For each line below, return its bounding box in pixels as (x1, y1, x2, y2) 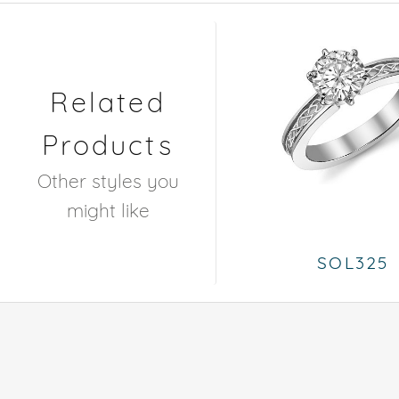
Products (42, 126, 174, 162)
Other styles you (37, 168, 179, 192)
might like (66, 198, 150, 222)
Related (50, 84, 166, 119)
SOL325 (317, 251, 390, 273)
